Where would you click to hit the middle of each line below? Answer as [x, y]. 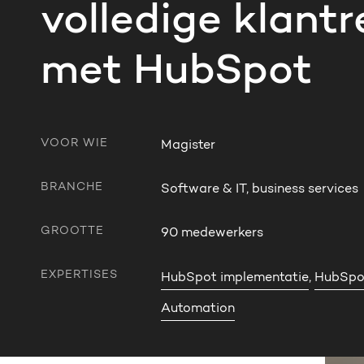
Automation [198, 309]
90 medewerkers [212, 233]
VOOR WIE [75, 144]
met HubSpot [177, 72]
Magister [188, 145]
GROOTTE [73, 232]
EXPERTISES [80, 275]
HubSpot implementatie [235, 278]
